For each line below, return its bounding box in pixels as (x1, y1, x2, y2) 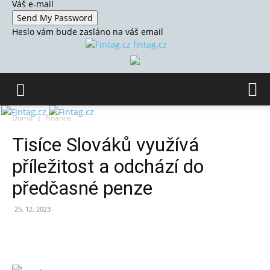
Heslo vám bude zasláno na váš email (12, 26, 163, 37)
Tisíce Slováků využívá (12, 133, 199, 156)
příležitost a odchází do (12, 155, 204, 178)
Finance (45, 113, 71, 123)
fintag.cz (133, 39, 167, 50)
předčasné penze (12, 177, 152, 199)
